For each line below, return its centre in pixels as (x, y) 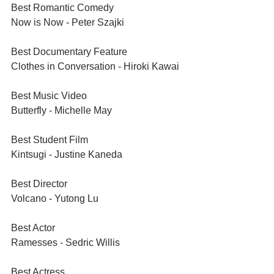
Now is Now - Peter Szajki (68, 22)
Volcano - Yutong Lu (55, 198)
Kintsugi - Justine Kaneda (67, 154)
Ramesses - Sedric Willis (65, 243)
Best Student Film (50, 140)
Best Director (39, 184)
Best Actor (33, 228)
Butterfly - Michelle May (61, 110)
